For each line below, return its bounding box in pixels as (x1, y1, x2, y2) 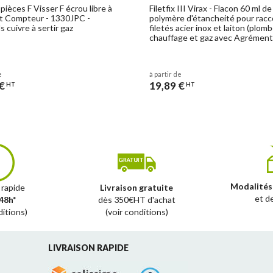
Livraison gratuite (100, 182, 173, 193)
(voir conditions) (105, 206, 168, 217)
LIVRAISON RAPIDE (48, 242, 129, 253)
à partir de (149, 70, 182, 79)
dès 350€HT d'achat (97, 194, 175, 205)
